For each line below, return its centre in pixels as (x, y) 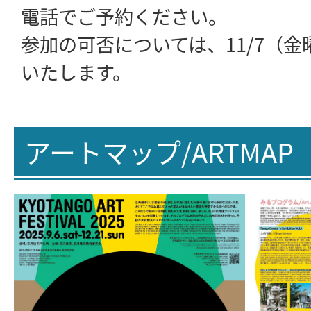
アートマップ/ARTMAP (159, 152)
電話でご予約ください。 (124, 16)
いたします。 (76, 72)
